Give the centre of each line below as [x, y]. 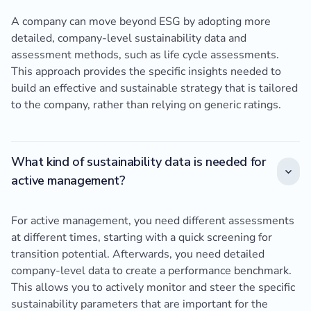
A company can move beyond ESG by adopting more [141, 22]
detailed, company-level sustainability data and [129, 39]
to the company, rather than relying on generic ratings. [146, 105]
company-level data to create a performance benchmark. [151, 271]
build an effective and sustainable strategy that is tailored [154, 89]
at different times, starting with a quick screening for [142, 238]
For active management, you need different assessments [153, 221]
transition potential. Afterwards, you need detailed [138, 254]
